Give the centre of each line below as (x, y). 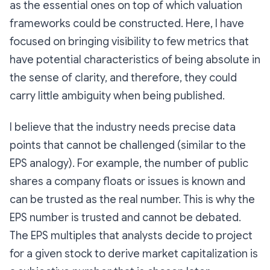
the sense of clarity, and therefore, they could (123, 78)
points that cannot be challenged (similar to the (128, 145)
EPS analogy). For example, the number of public (129, 163)
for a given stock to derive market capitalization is (134, 254)
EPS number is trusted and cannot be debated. (125, 218)
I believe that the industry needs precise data (123, 127)
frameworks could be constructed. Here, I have (127, 24)
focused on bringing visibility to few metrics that (129, 42)
